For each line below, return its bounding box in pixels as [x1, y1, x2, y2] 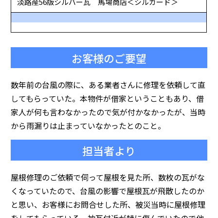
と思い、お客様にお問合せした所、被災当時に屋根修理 [11, 199, 206, 211]
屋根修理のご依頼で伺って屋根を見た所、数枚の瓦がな [11, 171, 205, 183]
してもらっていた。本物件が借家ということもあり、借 [11, 92, 204, 105]
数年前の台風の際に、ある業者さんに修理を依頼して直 [11, 79, 206, 91]
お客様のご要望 [72, 51, 146, 66]
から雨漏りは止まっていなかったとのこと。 [11, 120, 166, 132]
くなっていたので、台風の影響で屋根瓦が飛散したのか [11, 185, 205, 197]
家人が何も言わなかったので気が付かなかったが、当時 [11, 106, 206, 118]
